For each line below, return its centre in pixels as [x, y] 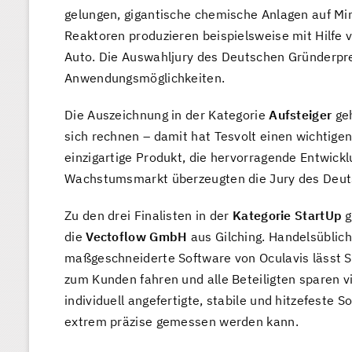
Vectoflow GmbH [137, 237]
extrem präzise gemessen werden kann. [181, 322]
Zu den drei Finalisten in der [148, 216]
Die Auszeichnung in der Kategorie [167, 115]
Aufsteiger [301, 115]
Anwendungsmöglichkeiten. [145, 78]
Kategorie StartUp [288, 216]
